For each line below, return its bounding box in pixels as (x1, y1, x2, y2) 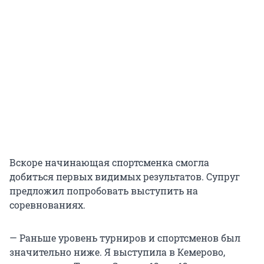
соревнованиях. (9, 199, 85, 212)
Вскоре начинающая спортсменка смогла (9, 156, 209, 169)
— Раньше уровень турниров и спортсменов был (9, 232, 240, 245)
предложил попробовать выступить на (9, 184, 198, 197)
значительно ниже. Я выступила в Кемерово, (9, 246, 225, 259)
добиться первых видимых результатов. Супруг (9, 170, 240, 183)
